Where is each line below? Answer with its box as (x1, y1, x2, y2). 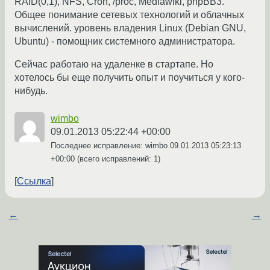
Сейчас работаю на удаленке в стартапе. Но (14, 59, 213, 70)
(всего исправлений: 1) (75, 154, 160, 164)
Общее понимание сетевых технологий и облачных (14, 10, 244, 20)
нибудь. (14, 86, 48, 96)
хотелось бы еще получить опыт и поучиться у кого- (14, 72, 245, 83)
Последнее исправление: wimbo (51, 141, 170, 151)
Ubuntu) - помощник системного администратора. (14, 36, 235, 47)
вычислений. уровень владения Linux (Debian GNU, (14, 23, 246, 34)
